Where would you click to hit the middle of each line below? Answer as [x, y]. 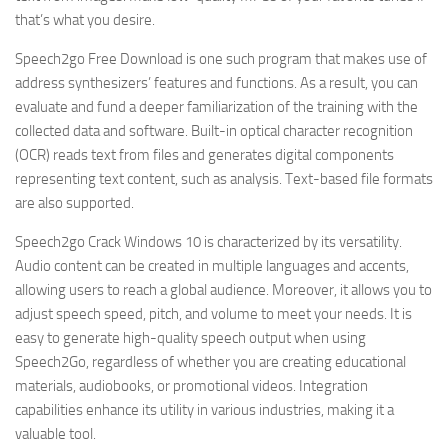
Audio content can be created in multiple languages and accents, [212, 265]
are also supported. [74, 202]
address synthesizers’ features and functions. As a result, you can [216, 82]
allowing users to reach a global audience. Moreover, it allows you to [223, 289]
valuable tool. [55, 433]
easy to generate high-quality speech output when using [190, 337]
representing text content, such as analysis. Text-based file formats [224, 178]
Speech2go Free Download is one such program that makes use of [221, 58]
